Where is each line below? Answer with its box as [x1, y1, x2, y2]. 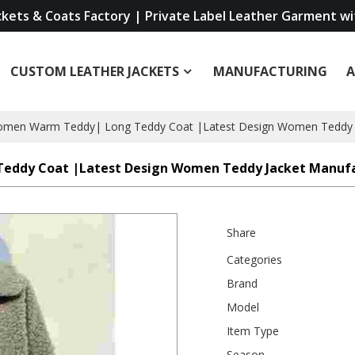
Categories [227, 251, 283, 267]
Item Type [227, 323, 280, 338]
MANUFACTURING [213, 63, 328, 80]
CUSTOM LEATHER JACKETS [10, 63, 180, 80]
